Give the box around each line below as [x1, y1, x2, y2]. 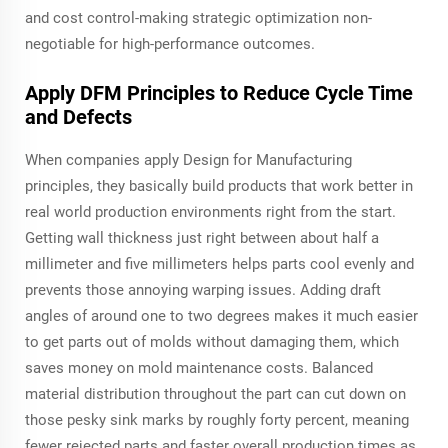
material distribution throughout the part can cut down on [25, 384, 406, 403]
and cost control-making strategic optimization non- [25, 8, 372, 27]
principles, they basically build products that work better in [25, 176, 413, 195]
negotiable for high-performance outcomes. [25, 34, 315, 53]
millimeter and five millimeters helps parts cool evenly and [25, 254, 414, 273]
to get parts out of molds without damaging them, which [25, 332, 399, 351]
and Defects [25, 104, 132, 129]
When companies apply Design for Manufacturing [25, 150, 352, 169]
